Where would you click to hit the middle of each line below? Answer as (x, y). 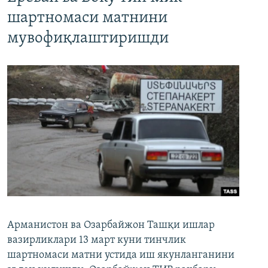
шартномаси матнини (87, 19)
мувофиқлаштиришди (88, 39)
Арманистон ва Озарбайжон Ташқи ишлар (111, 225)
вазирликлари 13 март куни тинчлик (97, 240)
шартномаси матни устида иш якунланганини (121, 255)
